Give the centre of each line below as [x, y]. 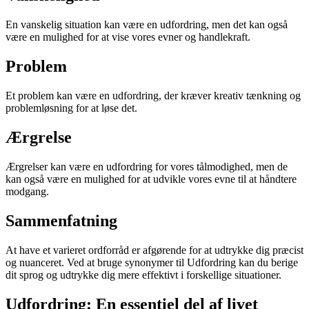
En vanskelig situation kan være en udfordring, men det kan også [147, 25]
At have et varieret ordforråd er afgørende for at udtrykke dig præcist [154, 250]
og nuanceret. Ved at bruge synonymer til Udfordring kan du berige [152, 262]
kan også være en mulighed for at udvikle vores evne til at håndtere [151, 179]
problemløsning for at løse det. [71, 108]
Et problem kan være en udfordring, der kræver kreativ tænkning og [153, 96]
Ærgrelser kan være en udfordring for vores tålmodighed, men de [147, 166]
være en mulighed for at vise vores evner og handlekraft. [128, 37]
